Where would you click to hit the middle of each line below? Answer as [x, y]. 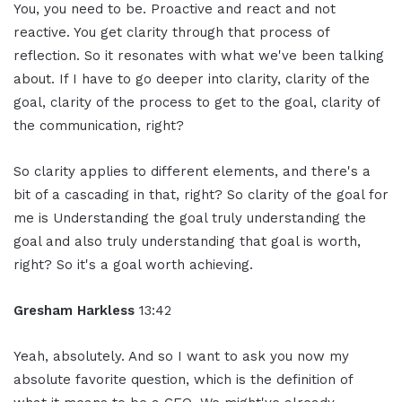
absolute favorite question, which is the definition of [183, 380]
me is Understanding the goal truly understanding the [190, 218]
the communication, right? [99, 126]
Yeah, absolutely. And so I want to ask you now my [181, 357]
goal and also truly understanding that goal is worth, [187, 242]
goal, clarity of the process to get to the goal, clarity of [197, 103]
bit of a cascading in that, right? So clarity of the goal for [201, 195]
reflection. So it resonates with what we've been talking [199, 56]
